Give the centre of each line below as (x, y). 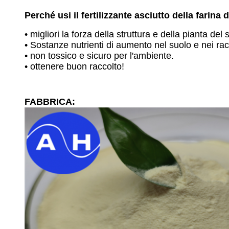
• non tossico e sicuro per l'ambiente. (99, 56)
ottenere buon (60, 66)
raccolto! (107, 66)
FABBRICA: (50, 102)
